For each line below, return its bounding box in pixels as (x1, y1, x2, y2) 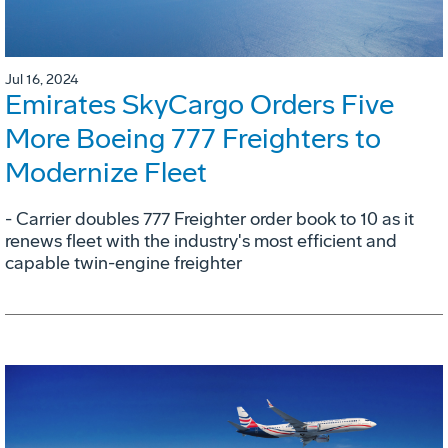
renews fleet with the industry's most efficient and (5, 230, 397, 253)
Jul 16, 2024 (5, 71, 78, 89)
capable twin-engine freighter (5, 252, 242, 275)
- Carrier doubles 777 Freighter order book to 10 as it (5, 208, 414, 231)
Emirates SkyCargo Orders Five (5, 88, 394, 122)
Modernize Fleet (5, 156, 207, 190)
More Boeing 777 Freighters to (5, 122, 381, 156)
